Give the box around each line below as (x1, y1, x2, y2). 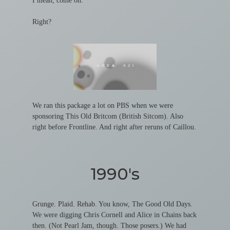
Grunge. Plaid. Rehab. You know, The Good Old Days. (32, 200, 193, 208)
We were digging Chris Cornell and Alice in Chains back (32, 211, 197, 219)
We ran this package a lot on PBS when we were (32, 102, 173, 110)
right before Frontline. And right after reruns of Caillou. (32, 123, 196, 131)
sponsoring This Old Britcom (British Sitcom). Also (32, 112, 183, 121)
